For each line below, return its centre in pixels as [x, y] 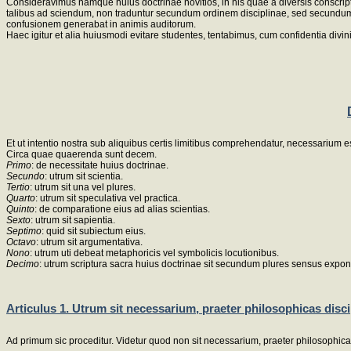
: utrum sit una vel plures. [83, 188]
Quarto [21, 199]
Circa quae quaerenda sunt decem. [81, 155]
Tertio [18, 188]
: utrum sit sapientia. [73, 221]
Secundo [25, 177]
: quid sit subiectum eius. [94, 232]
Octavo [21, 242]
